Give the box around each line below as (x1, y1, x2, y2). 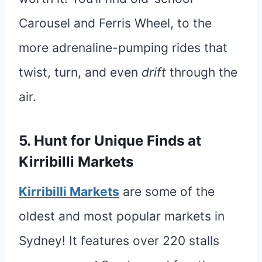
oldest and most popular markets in (19, 208, 225, 223)
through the (166, 64, 237, 80)
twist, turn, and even (19, 64, 142, 80)
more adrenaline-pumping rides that (19, 40, 227, 55)
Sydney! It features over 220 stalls (19, 233, 219, 248)
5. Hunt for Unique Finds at (19, 132, 201, 149)
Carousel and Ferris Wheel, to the (19, 15, 212, 30)
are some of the (119, 184, 215, 199)
